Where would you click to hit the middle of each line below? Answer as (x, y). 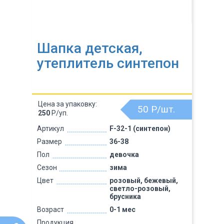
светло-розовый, (140, 188)
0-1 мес (122, 209)
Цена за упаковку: (67, 104)
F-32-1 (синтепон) (140, 128)
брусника (125, 196)
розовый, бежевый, (143, 180)
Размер (49, 141)
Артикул (50, 128)
